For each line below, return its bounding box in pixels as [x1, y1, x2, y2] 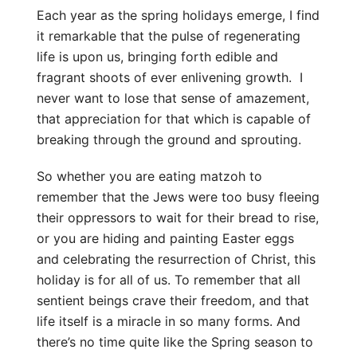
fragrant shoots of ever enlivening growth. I [37, 69, 304, 85]
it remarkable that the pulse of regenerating [37, 28, 301, 44]
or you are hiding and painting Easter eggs [37, 230, 295, 246]
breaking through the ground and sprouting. [37, 131, 302, 147]
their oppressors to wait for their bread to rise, [37, 210, 320, 226]
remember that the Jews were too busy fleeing [37, 189, 320, 205]
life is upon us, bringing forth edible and [37, 49, 279, 65]
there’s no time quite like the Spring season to [37, 334, 314, 350]
